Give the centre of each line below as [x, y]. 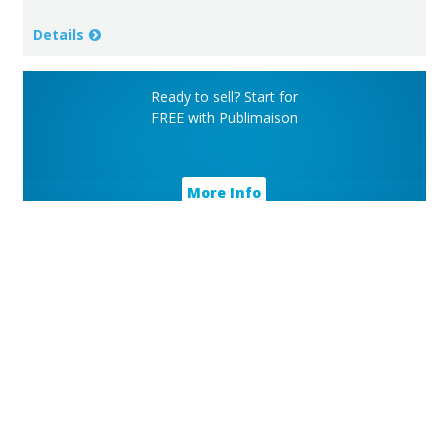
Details [58, 34]
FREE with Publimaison [224, 117]
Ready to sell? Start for [224, 96]
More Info [224, 192]
